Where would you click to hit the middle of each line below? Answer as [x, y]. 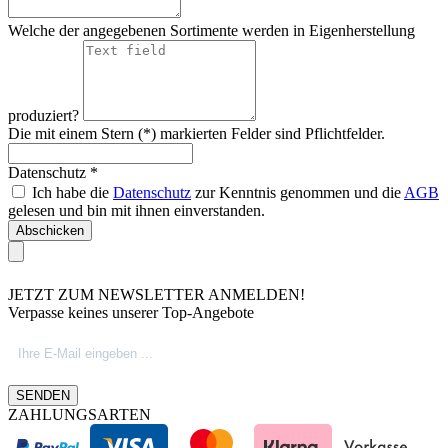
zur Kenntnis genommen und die [297, 193]
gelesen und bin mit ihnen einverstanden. [136, 211]
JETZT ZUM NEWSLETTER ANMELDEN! [156, 295]
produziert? [45, 116]
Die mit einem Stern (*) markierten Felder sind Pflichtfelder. [196, 134]
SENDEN [43, 396]
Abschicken [50, 231]
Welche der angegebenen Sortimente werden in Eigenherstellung [211, 31]
